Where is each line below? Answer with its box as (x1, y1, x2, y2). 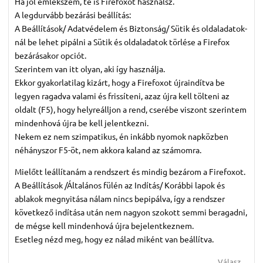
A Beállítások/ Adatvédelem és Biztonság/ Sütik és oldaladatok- (15, 23, 247, 34)
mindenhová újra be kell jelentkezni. (15, 117, 149, 129)
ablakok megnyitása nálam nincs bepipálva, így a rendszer (15, 193, 225, 204)
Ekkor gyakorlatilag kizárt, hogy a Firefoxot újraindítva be (15, 77, 225, 88)
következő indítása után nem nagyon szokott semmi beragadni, (15, 207, 247, 218)
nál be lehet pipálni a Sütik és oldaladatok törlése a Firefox (15, 36, 230, 48)
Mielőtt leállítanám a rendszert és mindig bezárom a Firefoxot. (15, 166, 245, 177)
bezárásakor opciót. (15, 50, 86, 61)
